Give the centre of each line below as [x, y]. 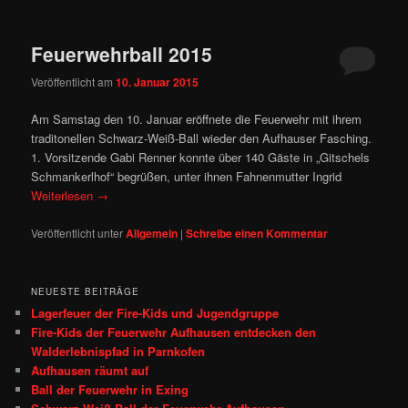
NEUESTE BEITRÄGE [86, 291]
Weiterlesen [64, 196]
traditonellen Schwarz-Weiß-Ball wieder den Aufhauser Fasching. [202, 138]
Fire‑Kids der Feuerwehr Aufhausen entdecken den [174, 331]
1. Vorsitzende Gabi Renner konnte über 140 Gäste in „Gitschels [201, 158]
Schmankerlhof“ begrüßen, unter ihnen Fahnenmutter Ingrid [187, 177]
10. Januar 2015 [158, 82]
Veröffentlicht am [74, 82]
